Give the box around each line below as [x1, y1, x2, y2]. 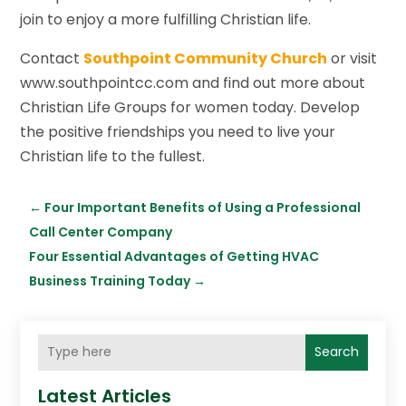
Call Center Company [29, 222, 173, 241]
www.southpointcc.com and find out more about [20, 72, 366, 93]
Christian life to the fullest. [20, 145, 206, 167]
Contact [20, 47, 84, 69]
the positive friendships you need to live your [20, 121, 336, 142]
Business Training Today [29, 271, 191, 290]
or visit [327, 47, 378, 69]
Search [314, 343, 359, 362]
